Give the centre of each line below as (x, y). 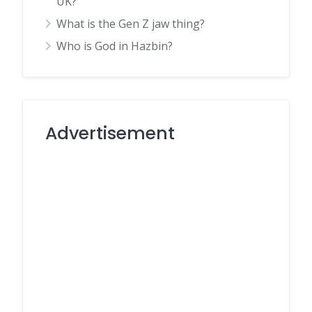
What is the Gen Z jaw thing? (131, 24)
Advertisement (110, 133)
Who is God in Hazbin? (115, 46)
